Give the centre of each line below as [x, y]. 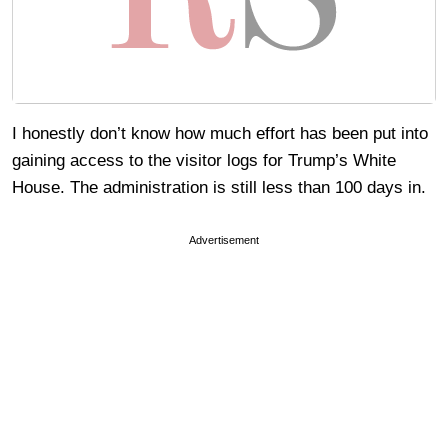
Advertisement [224, 240]
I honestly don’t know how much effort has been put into [220, 134]
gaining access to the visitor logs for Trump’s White [204, 161]
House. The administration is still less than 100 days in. [219, 188]
